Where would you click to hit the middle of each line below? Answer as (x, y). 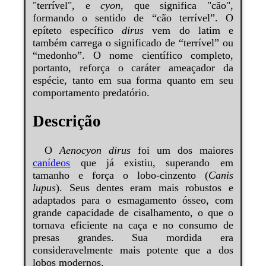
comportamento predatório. (91, 92)
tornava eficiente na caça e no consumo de (133, 225)
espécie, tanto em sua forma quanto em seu (133, 80)
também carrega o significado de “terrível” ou (133, 42)
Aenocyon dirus (95, 150)
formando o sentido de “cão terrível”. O (133, 18)
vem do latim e (189, 30)
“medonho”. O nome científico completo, (133, 55)
